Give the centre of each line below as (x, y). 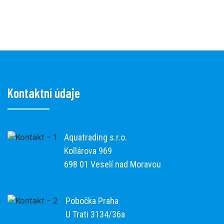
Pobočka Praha (92, 200)
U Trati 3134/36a (95, 214)
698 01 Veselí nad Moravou (112, 164)
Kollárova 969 (88, 150)
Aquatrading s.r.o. (95, 137)
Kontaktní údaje (44, 92)
